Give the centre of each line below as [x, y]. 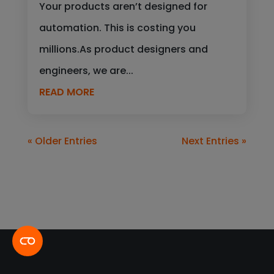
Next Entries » [214, 141]
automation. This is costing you [117, 28]
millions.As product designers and [123, 49]
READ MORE [66, 92]
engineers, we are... [86, 70]
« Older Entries [62, 141]
